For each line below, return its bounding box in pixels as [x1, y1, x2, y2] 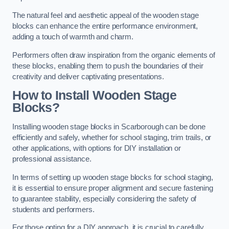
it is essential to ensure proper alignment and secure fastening [12, 184, 213, 192]
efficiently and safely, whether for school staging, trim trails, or [12, 133, 212, 142]
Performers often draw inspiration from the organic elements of [12, 51, 215, 59]
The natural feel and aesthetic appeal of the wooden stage [12, 11, 199, 20]
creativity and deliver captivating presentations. [12, 72, 164, 81]
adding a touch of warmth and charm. [12, 33, 133, 41]
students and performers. [12, 205, 95, 214]
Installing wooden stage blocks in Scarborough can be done [12, 123, 205, 131]
